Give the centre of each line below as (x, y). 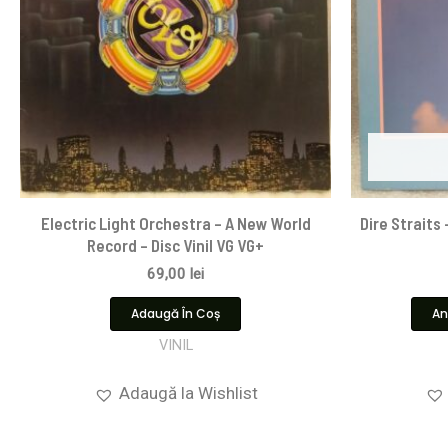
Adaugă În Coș (175, 314)
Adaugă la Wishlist (188, 393)
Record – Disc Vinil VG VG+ (175, 245)
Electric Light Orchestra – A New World (175, 223)
